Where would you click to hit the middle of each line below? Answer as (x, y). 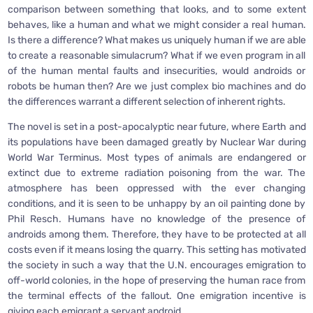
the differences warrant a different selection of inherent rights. (146, 101)
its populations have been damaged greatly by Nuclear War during (156, 142)
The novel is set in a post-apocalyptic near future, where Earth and (156, 126)
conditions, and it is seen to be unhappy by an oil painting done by (156, 203)
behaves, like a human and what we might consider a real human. (156, 24)
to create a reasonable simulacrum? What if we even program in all (156, 55)
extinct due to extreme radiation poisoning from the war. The (156, 173)
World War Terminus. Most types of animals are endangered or (156, 157)
